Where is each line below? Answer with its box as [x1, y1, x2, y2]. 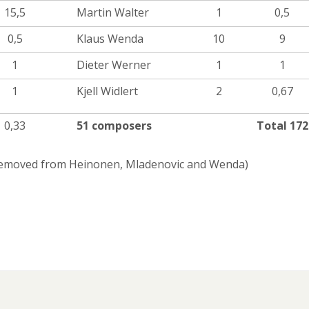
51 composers [77, 118, 152, 134]
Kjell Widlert [77, 83, 138, 99]
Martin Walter [77, 5, 149, 21]
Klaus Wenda [77, 31, 143, 47]
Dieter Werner [77, 57, 151, 73]
